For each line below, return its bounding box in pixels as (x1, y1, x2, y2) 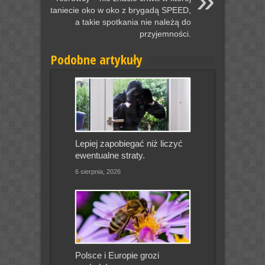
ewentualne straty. (75, 150, 145, 160)
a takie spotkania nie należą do (75, 17, 191, 27)
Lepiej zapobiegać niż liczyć (75, 138, 183, 148)
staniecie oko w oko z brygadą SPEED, (46, 5, 191, 15)
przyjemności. (139, 28, 191, 38)
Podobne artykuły (50, 50, 143, 68)
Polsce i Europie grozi (75, 250, 159, 261)
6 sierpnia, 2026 (75, 167, 121, 175)
